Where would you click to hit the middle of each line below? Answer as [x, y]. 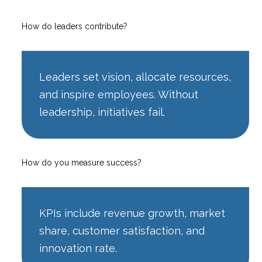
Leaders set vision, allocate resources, [135, 77]
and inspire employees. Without [119, 94]
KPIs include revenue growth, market [132, 213]
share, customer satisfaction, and [122, 230]
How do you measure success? [82, 162]
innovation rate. [78, 248]
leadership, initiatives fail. [102, 112]
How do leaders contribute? [75, 26]
